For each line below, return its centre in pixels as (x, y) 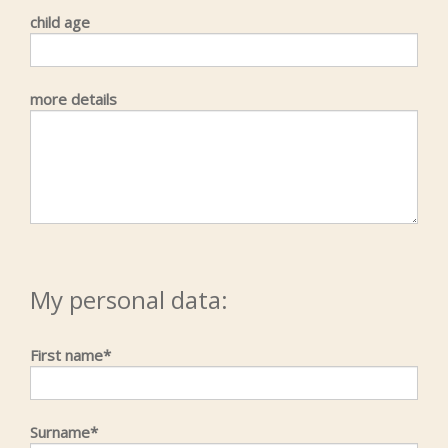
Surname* (64, 432)
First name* (70, 355)
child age (60, 22)
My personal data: (129, 299)
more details (73, 99)
